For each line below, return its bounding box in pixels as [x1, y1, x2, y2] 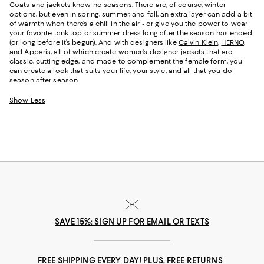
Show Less [9, 96, 45, 105]
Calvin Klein [178, 38, 219, 47]
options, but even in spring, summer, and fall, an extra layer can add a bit [9, 10, 253, 19]
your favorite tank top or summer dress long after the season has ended [9, 29, 252, 38]
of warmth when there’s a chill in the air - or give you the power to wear [9, 19, 248, 28]
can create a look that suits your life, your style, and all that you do [9, 67, 232, 75]
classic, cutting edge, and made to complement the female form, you [9, 57, 243, 66]
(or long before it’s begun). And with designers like [9, 38, 179, 47]
